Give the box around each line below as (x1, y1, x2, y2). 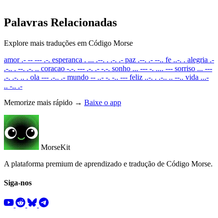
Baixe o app (84, 98, 121, 107)
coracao (41, 64, 65, 73)
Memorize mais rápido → (4, 98, 84, 107)
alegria (187, 55, 208, 64)
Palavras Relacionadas (4, 16, 117, 29)
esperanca (52, 55, 82, 64)
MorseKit (41, 143, 70, 151)
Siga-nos (4, 179, 32, 187)
